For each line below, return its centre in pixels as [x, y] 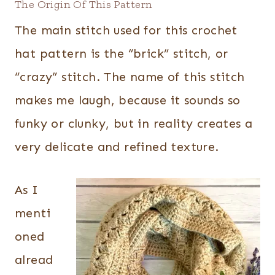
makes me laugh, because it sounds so [128, 100]
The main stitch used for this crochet [126, 30]
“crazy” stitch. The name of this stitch [130, 77]
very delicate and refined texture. [117, 147]
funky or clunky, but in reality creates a [134, 123]
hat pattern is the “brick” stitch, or [122, 53]
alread [34, 260]
